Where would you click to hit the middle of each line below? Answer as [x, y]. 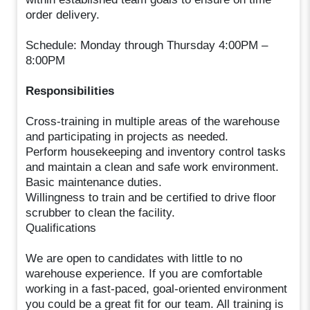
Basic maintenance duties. [94, 182]
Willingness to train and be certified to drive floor [151, 197]
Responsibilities [70, 91]
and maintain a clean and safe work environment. [153, 167]
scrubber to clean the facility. [101, 212]
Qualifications [61, 228]
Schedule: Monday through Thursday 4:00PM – [147, 45]
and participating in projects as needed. [127, 136]
